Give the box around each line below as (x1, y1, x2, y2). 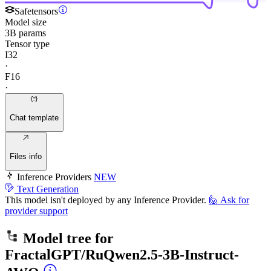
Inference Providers (17, 172, 91, 183)
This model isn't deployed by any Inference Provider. (5, 195, 206, 206)
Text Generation (17, 184, 79, 195)
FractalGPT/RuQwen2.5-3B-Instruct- (5, 246, 239, 263)
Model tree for (19, 230, 114, 246)
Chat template (10, 113, 59, 122)
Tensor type (5, 39, 50, 50)
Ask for (220, 195, 249, 206)
